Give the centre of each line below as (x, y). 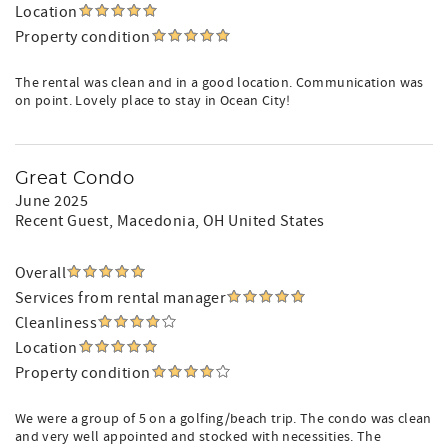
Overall (41, 273)
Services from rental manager (121, 298)
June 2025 (52, 201)
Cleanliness (56, 323)
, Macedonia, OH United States (216, 221)
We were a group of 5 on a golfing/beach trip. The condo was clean (223, 419)
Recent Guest (62, 221)
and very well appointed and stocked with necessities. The (198, 437)
